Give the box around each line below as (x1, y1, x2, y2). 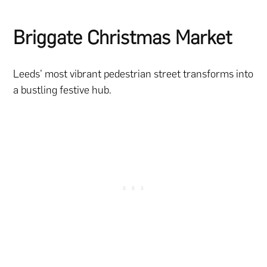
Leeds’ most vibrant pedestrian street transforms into (13, 67, 254, 80)
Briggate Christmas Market (13, 26, 232, 49)
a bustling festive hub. (13, 83, 112, 97)
